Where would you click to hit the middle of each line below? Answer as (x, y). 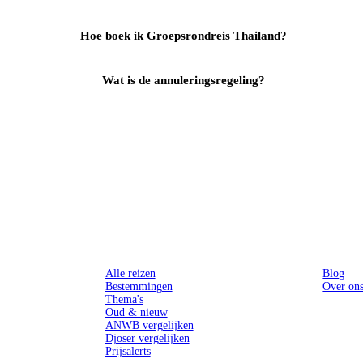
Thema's (124, 299)
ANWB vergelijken (149, 325)
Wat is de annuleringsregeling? (183, 81)
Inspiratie (314, 249)
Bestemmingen (139, 286)
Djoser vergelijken (147, 338)
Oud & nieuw (136, 312)
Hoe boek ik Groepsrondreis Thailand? (183, 36)
